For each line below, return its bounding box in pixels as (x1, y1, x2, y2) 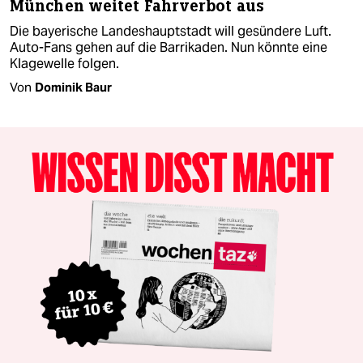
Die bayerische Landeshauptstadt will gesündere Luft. (10, 22, 331, 40)
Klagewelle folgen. (10, 54, 119, 72)
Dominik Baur (35, 79, 112, 95)
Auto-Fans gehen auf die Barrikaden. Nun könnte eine (10, 38, 327, 56)
